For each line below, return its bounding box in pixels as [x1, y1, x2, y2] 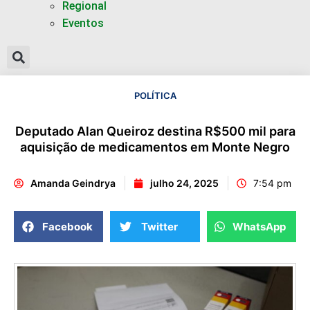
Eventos [62, 17, 104, 30]
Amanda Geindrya [30, 177, 116, 189]
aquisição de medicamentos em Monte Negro [20, 140, 290, 154]
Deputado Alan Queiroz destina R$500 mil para [15, 124, 295, 138]
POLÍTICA [134, 90, 176, 101]
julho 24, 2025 [150, 177, 219, 189]
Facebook [42, 219, 93, 233]
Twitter [141, 219, 179, 233]
